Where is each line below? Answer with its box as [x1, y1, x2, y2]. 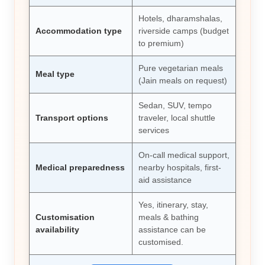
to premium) [138, 38, 184, 48]
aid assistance [138, 175, 192, 185]
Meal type [35, 69, 75, 79]
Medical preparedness [35, 163, 125, 172]
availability [35, 225, 79, 234]
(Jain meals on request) [138, 76, 227, 85]
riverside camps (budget [138, 26, 229, 35]
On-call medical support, [138, 150, 230, 160]
